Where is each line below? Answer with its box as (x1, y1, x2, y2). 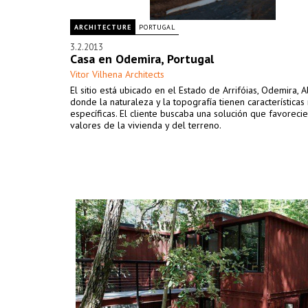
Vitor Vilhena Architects (70, 68, 164, 80)
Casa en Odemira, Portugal (70, 51, 214, 67)
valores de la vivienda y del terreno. (70, 119, 221, 131)
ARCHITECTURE (74, 23, 131, 32)
